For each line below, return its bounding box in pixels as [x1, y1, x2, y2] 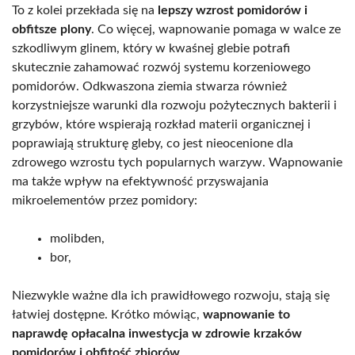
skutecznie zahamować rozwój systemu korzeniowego [12, 60, 311, 74]
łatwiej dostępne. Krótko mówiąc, [12, 307, 203, 321]
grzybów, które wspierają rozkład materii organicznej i [12, 117, 311, 131]
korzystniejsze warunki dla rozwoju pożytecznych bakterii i [12, 98, 337, 112]
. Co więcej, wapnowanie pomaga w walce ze [91, 22, 341, 36]
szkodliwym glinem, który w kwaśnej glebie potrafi [12, 41, 290, 55]
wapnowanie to [203, 307, 290, 321]
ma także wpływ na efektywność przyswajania [12, 174, 269, 188]
